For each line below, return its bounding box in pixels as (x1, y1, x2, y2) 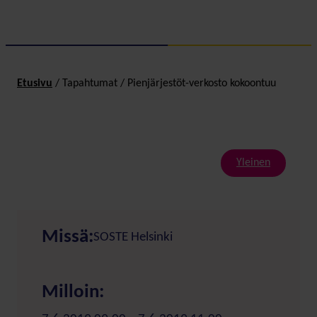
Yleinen (236, 156, 270, 168)
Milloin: (42, 282, 104, 302)
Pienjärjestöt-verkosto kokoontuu (127, 77, 276, 89)
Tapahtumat (62, 77, 117, 89)
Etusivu (17, 77, 52, 89)
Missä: (42, 227, 93, 247)
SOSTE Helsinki (93, 230, 173, 244)
